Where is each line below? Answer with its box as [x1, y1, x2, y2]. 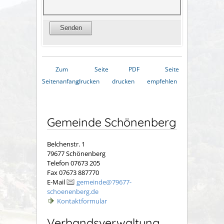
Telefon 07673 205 [47, 158, 100, 168]
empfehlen [147, 76, 177, 85]
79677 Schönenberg [47, 149, 105, 158]
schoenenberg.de [47, 187, 98, 196]
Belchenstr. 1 [47, 139, 85, 149]
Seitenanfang [42, 76, 79, 85]
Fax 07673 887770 [47, 168, 99, 177]
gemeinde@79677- [76, 177, 131, 187]
